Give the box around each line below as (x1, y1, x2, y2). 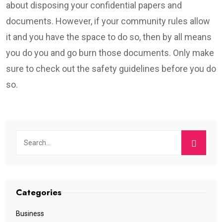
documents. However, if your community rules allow (6, 15, 210, 26)
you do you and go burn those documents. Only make (6, 47, 214, 58)
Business (16, 209, 44, 218)
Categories (16, 186, 61, 198)
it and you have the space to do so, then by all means (6, 31, 212, 42)
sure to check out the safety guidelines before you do (6, 63, 216, 74)
